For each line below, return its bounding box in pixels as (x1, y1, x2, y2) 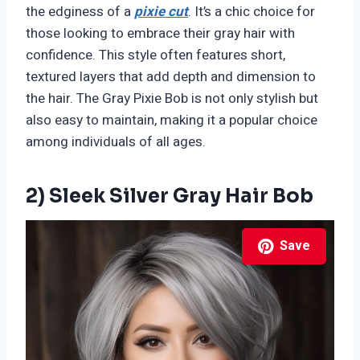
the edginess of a (26, 2, 134, 22)
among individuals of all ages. (26, 132, 206, 153)
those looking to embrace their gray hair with (26, 23, 295, 44)
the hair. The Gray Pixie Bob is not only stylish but (26, 88, 318, 109)
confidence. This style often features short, (26, 45, 285, 66)
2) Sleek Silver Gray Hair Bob (26, 184, 313, 209)
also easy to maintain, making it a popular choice (26, 110, 317, 131)
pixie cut (134, 2, 188, 22)
